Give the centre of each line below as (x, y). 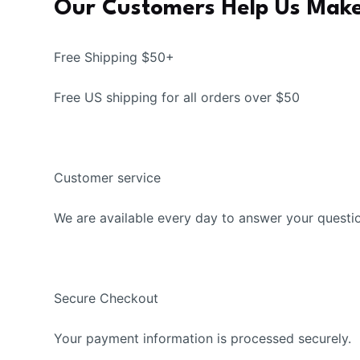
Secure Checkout (106, 299)
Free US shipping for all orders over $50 (177, 98)
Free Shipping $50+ (115, 57)
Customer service (108, 178)
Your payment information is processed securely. (203, 339)
